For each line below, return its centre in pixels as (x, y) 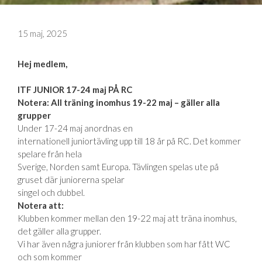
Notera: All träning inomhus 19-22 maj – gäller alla (119, 102)
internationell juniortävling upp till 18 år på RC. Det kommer (129, 141)
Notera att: (41, 205)
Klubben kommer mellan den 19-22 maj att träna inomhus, (127, 218)
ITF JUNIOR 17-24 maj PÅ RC (75, 89)
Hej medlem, (43, 63)
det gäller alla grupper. (59, 231)
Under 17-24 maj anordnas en (75, 128)
